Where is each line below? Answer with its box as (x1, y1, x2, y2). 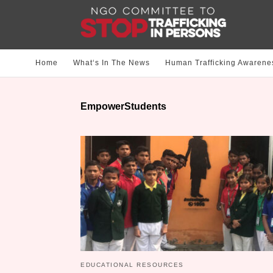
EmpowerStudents (80, 101, 166, 112)
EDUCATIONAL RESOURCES (80, 261, 184, 269)
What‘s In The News (73, 58, 150, 68)
